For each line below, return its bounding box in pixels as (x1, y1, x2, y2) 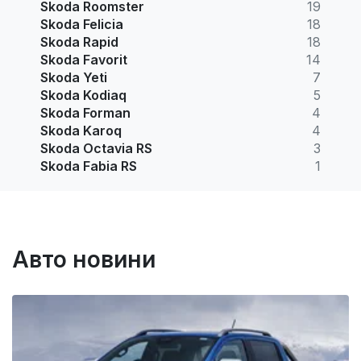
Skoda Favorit (40, 51, 127, 68)
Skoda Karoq (40, 122, 122, 139)
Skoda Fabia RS (40, 157, 137, 174)
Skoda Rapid (40, 33, 118, 50)
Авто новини (12, 245, 156, 273)
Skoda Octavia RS (40, 139, 152, 156)
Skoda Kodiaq (40, 86, 127, 103)
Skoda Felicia (40, 15, 123, 32)
